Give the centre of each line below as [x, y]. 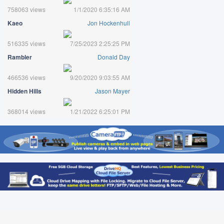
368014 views [26, 111]
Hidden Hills [24, 91]
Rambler [20, 57]
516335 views [26, 43]
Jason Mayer [112, 91]
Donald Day [114, 57]
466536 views [26, 77]
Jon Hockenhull [109, 23]
